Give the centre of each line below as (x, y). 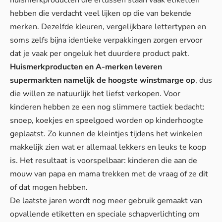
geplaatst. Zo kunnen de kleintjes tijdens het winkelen (106, 134)
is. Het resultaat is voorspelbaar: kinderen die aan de (104, 160)
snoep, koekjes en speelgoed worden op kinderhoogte (107, 120)
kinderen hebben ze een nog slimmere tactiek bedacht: (107, 107)
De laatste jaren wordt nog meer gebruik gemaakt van (106, 200)
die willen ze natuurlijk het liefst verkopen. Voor (95, 93)
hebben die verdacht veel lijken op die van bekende (101, 13)
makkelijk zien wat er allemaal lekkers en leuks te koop (108, 147)
